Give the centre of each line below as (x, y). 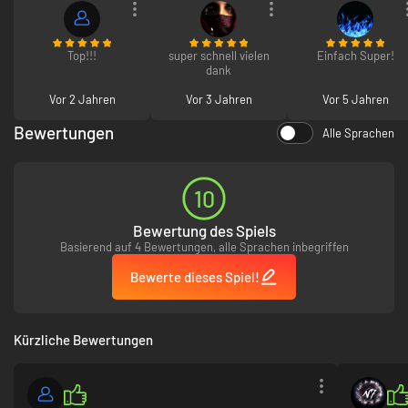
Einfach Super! (355, 55)
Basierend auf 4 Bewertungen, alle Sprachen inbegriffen (204, 246)
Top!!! (82, 55)
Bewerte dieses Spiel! (195, 276)
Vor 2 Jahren (82, 99)
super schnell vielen (219, 55)
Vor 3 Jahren (219, 99)
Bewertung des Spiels (204, 230)
